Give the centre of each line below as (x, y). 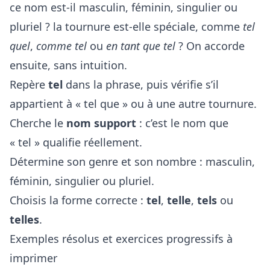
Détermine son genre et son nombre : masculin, (132, 162)
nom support (101, 123)
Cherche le (38, 123)
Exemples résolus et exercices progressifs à (121, 239)
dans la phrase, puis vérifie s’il (141, 85)
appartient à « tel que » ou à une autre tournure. (133, 104)
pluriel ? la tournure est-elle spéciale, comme (126, 27)
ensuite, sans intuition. (68, 65)
